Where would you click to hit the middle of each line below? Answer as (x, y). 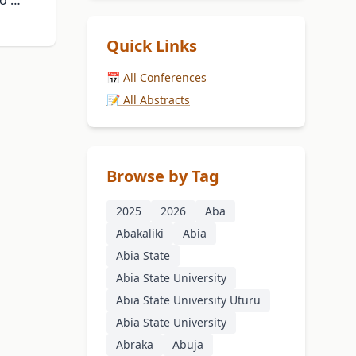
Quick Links (152, 46)
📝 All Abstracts (148, 100)
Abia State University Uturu (188, 300)
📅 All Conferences (157, 78)
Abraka (135, 345)
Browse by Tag (163, 176)
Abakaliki (140, 234)
